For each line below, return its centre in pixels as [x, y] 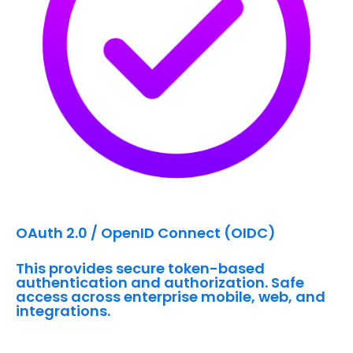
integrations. [63, 311]
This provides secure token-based [140, 269]
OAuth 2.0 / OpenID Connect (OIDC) [146, 233]
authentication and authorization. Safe [160, 283]
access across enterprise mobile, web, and [171, 297]
